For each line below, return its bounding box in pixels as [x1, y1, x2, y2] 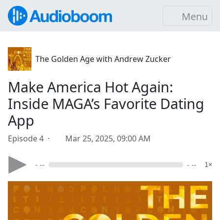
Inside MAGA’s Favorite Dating [8, 94, 204, 113]
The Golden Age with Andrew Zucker [35, 54, 171, 64]
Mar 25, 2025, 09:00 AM [65, 133, 151, 144]
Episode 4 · [8, 133, 54, 144]
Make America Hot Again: [8, 77, 173, 96]
